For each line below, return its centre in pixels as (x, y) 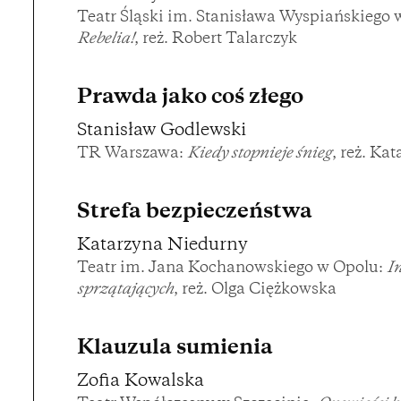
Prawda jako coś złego (190, 98)
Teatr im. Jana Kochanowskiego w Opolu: (232, 269)
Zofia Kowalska (141, 382)
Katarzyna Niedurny (162, 246)
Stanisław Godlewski (162, 132)
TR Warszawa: (132, 154)
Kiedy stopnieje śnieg (260, 154)
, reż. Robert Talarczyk (216, 40)
